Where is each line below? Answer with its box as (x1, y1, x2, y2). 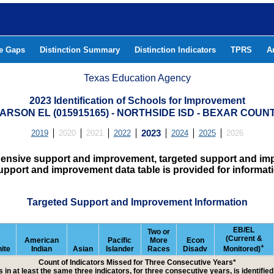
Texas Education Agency (84, 73, 191, 83)
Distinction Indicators (135, 45, 216, 54)
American (24, 235, 59, 245)
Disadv (183, 244, 207, 253)
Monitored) (223, 244, 261, 253)
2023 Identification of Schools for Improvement (29, 95, 245, 106)
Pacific (108, 235, 131, 245)
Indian (31, 244, 52, 253)
